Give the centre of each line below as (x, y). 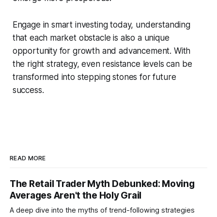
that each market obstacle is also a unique (91, 38)
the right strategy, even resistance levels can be (102, 64)
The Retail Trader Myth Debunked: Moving (102, 184)
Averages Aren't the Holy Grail (76, 195)
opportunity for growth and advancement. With (101, 51)
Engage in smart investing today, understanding (101, 24)
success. (28, 90)
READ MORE (28, 158)
